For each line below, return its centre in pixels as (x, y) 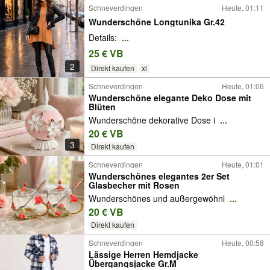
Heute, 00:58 (243, 243)
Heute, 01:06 (243, 86)
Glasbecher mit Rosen (134, 185)
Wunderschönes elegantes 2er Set (159, 176)
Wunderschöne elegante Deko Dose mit (170, 98)
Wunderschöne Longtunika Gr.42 (157, 21)
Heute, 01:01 (243, 164)
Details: (104, 38)
